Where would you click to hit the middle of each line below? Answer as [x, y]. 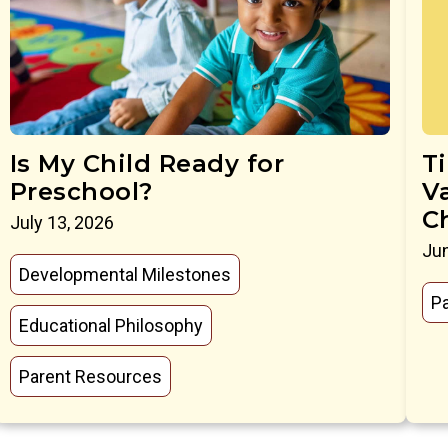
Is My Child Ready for [147, 163]
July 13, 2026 [61, 222]
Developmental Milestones [124, 274]
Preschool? [81, 191]
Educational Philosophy [110, 325]
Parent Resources [90, 376]
